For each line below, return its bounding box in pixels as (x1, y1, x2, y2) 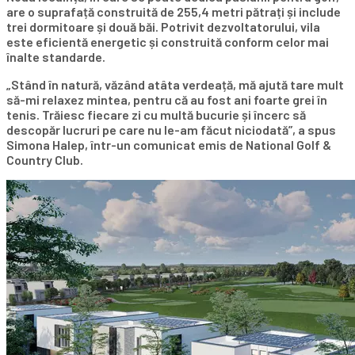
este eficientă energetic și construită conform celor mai (6, 33, 329, 49)
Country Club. (6, 151, 83, 167)
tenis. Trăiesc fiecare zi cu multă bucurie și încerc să (6, 106, 306, 122)
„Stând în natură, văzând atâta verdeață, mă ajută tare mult (6, 76, 344, 92)
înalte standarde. (6, 48, 105, 64)
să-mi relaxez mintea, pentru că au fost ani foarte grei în (6, 91, 327, 107)
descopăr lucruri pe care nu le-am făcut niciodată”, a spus (6, 121, 336, 137)
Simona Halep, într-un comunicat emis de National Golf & (6, 136, 331, 152)
